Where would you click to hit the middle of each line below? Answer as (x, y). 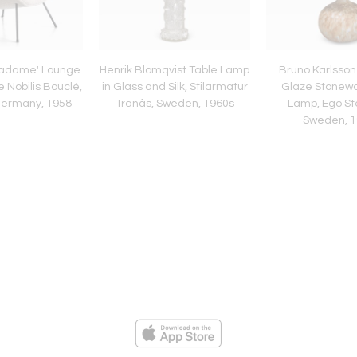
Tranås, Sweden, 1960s (175, 103)
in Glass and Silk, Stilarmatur (175, 86)
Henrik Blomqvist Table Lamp (175, 70)
